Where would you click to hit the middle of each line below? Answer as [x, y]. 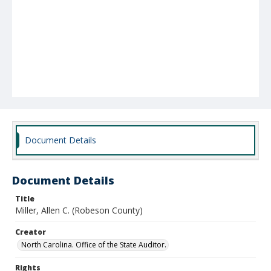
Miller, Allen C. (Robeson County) [79, 210]
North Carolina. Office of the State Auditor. [94, 245]
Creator [31, 232]
